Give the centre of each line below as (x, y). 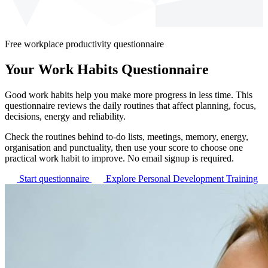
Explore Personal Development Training (182, 178)
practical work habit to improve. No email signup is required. (119, 158)
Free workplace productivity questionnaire (84, 44)
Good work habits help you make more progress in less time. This (129, 95)
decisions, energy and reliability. (65, 116)
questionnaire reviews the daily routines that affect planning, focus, (130, 105)
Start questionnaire (54, 178)
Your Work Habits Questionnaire (107, 69)
